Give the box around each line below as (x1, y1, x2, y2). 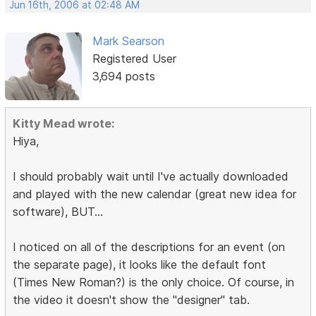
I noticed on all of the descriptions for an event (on (13, 240, 286, 255)
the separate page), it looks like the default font (13, 257, 267, 272)
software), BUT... (13, 205, 104, 219)
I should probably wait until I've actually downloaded (13, 169, 289, 184)
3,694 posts (92, 69, 155, 84)
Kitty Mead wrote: (13, 116, 115, 131)
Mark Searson (92, 34, 164, 49)
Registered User (92, 51, 176, 66)
